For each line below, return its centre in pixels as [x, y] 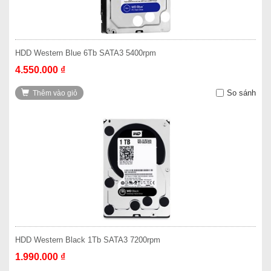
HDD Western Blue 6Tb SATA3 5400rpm [86, 53]
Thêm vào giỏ [55, 93]
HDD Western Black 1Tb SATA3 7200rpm [88, 240]
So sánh [241, 93]
